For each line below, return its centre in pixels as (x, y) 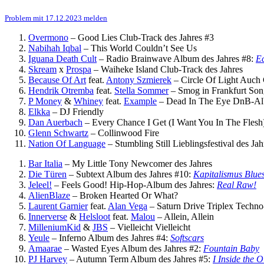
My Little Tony (100, 163)
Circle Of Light (209, 80)
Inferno (72, 237)
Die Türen (47, 174)
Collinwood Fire (128, 133)
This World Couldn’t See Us (144, 48)
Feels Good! (84, 184)
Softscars (187, 237)
